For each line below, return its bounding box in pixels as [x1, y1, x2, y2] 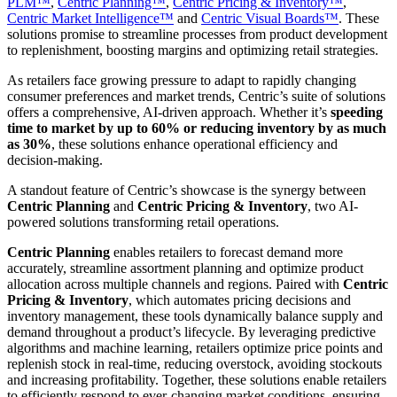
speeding [331, 104, 383, 120]
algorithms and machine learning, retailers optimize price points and [7, 339, 383, 355]
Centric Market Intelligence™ [7, 10, 174, 26]
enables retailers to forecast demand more [113, 244, 343, 260]
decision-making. [7, 152, 103, 167]
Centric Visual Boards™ [201, 10, 339, 26]
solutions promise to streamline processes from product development [7, 26, 387, 42]
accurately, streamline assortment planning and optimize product [7, 260, 363, 276]
